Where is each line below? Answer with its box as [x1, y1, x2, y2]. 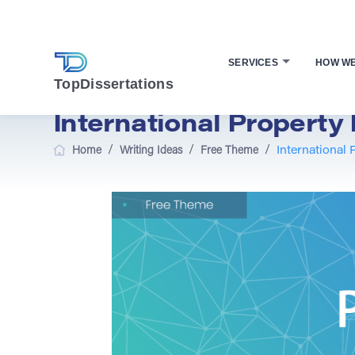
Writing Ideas [120, 146, 182, 157]
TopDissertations [54, 75, 174, 92]
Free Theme [200, 146, 258, 157]
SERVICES [228, 57, 281, 68]
